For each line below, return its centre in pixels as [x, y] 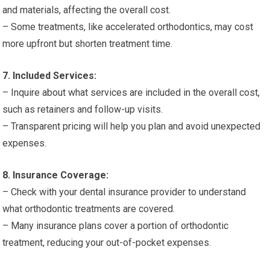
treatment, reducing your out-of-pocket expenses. [107, 243]
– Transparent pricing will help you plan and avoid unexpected [132, 126]
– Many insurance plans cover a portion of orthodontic [116, 226]
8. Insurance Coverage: [56, 175]
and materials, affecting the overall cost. [87, 10]
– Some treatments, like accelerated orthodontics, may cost [128, 27]
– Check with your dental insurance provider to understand [124, 192]
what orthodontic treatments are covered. [89, 209]
